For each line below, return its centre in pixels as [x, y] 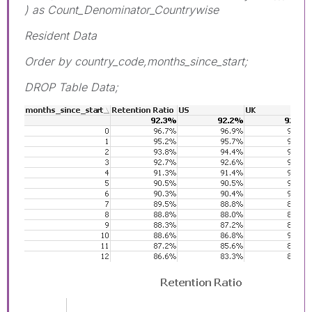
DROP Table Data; [71, 87]
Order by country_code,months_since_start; [136, 61]
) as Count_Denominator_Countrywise [122, 9]
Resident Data [61, 35]
